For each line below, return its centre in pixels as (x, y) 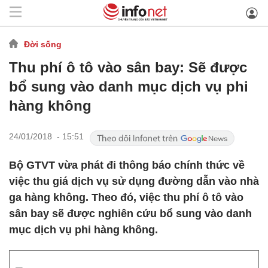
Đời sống (43, 44)
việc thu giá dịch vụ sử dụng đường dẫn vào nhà (134, 181)
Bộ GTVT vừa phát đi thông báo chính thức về (127, 165)
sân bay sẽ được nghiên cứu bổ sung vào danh (130, 214)
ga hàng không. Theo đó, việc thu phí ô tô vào (126, 197)
